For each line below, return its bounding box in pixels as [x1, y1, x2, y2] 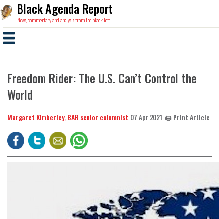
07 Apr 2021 [131, 112, 162, 122]
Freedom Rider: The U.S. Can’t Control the [7, 69, 197, 87]
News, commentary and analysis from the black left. [17, 16, 111, 24]
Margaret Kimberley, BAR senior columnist [7, 112, 128, 122]
